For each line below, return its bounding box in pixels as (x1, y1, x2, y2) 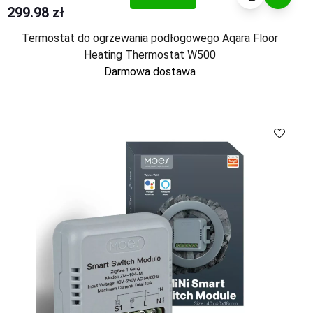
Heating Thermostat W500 (83, 48, 216, 61)
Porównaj (225, 116, 270, 129)
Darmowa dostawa (103, 65, 196, 78)
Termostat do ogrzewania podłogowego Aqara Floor (21, 31, 278, 45)
